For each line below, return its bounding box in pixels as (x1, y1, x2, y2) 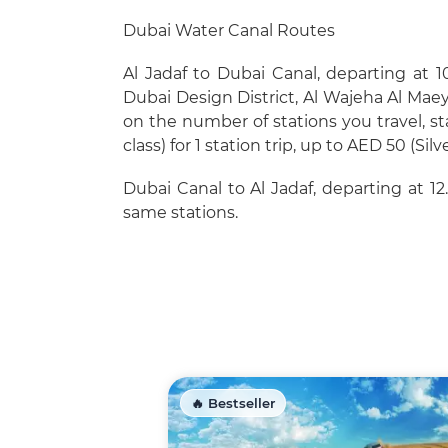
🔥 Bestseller (191, 395, 275, 412)
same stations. (123, 203, 238, 223)
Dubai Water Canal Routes (123, 21, 335, 41)
